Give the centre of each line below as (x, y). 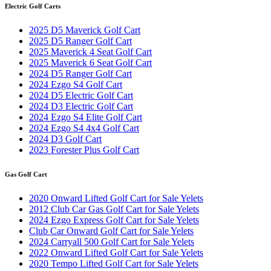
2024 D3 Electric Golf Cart (81, 106)
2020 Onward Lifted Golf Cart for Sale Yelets (116, 198)
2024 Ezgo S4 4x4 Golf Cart (84, 128)
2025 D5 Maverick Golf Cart (85, 30)
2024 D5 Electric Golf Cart (81, 96)
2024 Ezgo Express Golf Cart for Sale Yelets (114, 220)
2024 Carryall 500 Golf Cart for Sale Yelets (112, 242)
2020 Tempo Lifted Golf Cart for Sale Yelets (114, 264)
